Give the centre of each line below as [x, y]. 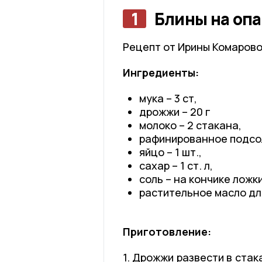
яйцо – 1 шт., [170, 152]
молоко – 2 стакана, [190, 125]
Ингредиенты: [161, 72]
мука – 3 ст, [168, 98]
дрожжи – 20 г [175, 111]
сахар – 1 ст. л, [176, 165]
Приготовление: [167, 231]
